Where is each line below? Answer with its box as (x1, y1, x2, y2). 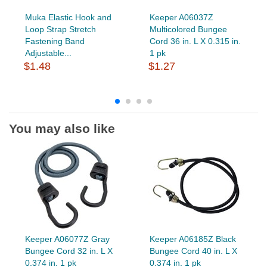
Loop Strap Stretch (24, 24, 96, 34)
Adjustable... (24, 48, 72, 58)
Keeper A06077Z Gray (24, 234, 110, 244)
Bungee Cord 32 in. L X (24, 246, 113, 256)
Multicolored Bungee (149, 24, 227, 34)
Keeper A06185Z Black (149, 234, 236, 244)
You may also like (9, 121, 115, 135)
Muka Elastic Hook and (24, 12, 111, 22)
